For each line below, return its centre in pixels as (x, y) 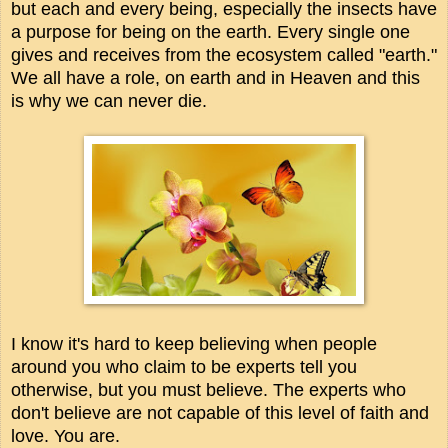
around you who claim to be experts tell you (184, 366)
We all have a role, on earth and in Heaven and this (215, 77)
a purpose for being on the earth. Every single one (210, 31)
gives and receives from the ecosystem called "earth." (224, 54)
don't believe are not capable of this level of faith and (220, 412)
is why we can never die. (114, 100)
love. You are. (68, 435)
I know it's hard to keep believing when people (194, 343)
